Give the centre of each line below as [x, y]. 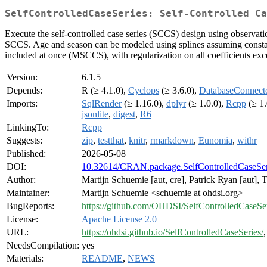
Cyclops [144, 91]
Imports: [22, 104]
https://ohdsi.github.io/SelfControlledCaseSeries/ [173, 232]
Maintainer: [28, 193]
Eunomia [215, 141]
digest [124, 114]
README [102, 259]
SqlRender [102, 104]
